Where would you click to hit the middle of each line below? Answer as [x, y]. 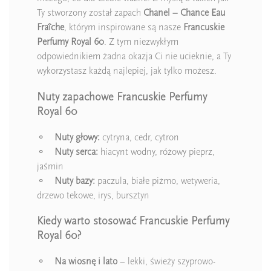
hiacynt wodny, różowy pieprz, [156, 152]
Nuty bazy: [75, 181]
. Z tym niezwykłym [141, 42]
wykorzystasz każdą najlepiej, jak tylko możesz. [127, 71]
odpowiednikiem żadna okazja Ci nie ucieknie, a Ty [134, 57]
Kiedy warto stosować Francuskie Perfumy [133, 221]
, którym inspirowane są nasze [124, 28]
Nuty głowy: [77, 137]
